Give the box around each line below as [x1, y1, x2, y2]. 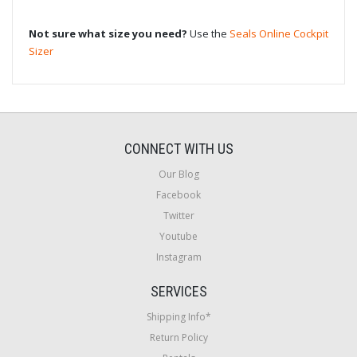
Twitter [163, 208, 194, 222]
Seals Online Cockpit [229, 25, 328, 41]
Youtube [159, 229, 198, 243]
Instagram [155, 249, 202, 264]
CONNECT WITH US [124, 139, 233, 157]
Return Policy [149, 330, 208, 344]
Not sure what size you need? [29, 25, 187, 41]
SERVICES [150, 282, 207, 300]
